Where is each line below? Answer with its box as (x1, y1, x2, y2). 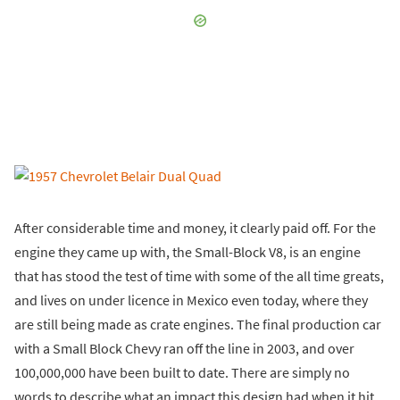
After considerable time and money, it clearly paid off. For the (14, 218, 376, 237)
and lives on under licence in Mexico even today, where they (14, 290, 368, 309)
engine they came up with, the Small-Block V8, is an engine (14, 242, 361, 261)
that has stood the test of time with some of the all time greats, (14, 266, 384, 285)
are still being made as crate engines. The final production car (14, 314, 381, 333)
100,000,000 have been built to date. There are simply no (14, 362, 350, 381)
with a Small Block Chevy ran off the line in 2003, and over (14, 338, 354, 357)
